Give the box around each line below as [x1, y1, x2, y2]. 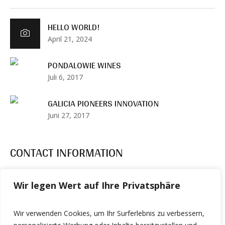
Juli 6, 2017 [48, 72, 83, 82]
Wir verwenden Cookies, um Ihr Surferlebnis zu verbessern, [14, 208, 204, 218]
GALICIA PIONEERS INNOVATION [48, 94, 159, 111]
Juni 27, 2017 [48, 110, 89, 120]
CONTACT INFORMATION [10, 141, 123, 163]
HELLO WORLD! [48, 18, 99, 35]
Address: [10, 176, 38, 186]
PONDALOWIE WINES [48, 56, 121, 73]
